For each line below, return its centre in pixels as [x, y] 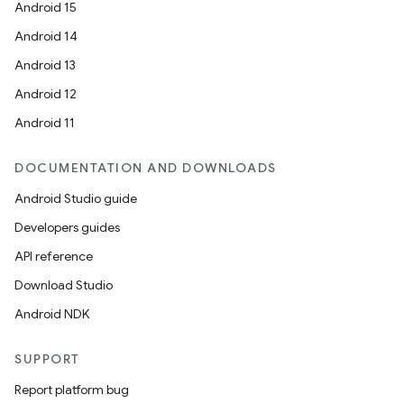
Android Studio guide [76, 198]
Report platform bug [72, 390]
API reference [54, 256]
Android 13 [45, 65]
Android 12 [46, 94]
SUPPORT [47, 359]
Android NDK [52, 314]
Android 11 [45, 123]
